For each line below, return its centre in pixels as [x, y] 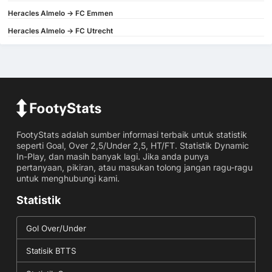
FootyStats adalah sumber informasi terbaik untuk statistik [131, 135]
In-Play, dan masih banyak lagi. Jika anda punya [112, 157]
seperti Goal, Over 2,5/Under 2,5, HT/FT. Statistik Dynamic [132, 146]
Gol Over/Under [56, 229]
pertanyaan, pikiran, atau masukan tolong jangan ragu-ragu [134, 168]
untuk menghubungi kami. [68, 178]
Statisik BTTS [51, 251]
